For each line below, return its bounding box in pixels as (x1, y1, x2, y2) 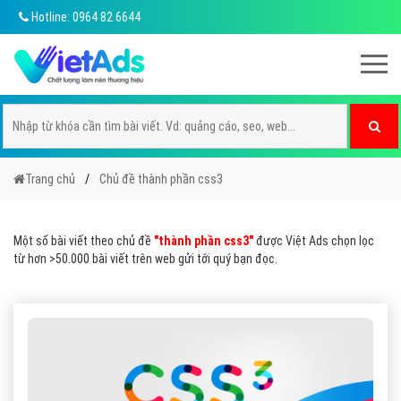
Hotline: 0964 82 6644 (29, 10, 141, 24)
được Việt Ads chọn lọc (253, 234, 374, 248)
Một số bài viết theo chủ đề (13, 234, 154, 248)
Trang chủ (25, 172, 75, 186)
